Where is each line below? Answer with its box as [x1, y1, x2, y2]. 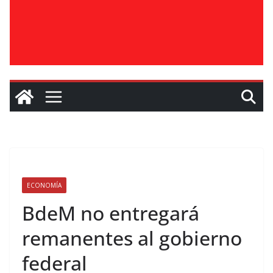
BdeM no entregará [22, 200, 199, 226]
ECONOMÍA [27, 181, 62, 190]
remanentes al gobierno [22, 225, 242, 251]
